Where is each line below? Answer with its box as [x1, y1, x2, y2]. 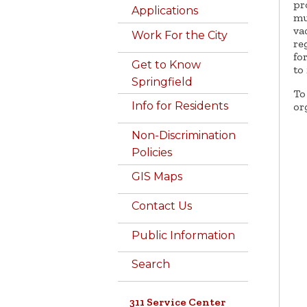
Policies [132, 145, 172, 159]
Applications [132, 4, 198, 18]
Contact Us [132, 199, 192, 212]
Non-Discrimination [132, 128, 236, 142]
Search [132, 258, 170, 271]
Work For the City [132, 28, 228, 42]
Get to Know [132, 58, 201, 71]
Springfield [132, 75, 193, 88]
